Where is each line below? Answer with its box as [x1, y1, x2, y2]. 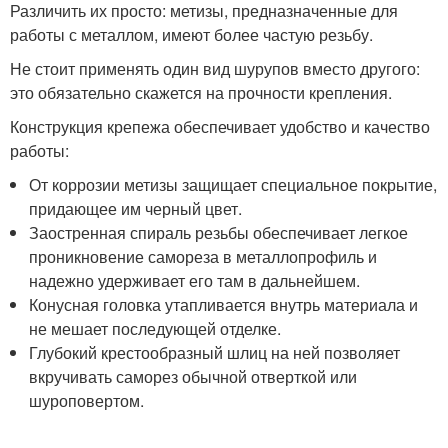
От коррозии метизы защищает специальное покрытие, [29, 172, 438, 196]
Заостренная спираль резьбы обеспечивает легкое [29, 220, 409, 244]
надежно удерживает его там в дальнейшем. [29, 268, 361, 292]
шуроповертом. [29, 388, 145, 412]
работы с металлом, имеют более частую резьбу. [10, 22, 373, 46]
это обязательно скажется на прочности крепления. [10, 80, 392, 104]
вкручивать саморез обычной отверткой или [29, 364, 358, 388]
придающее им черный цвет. [29, 196, 243, 220]
